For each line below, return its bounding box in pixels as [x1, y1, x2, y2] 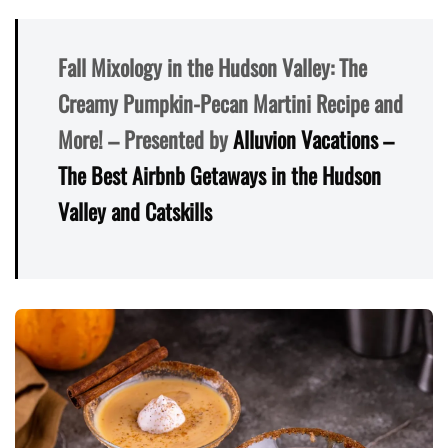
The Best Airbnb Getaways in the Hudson [58, 159, 381, 191]
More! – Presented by [58, 123, 233, 155]
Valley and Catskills [58, 195, 212, 227]
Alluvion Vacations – [233, 123, 394, 155]
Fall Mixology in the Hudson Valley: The [58, 51, 367, 83]
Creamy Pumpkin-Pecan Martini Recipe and [58, 87, 403, 119]
